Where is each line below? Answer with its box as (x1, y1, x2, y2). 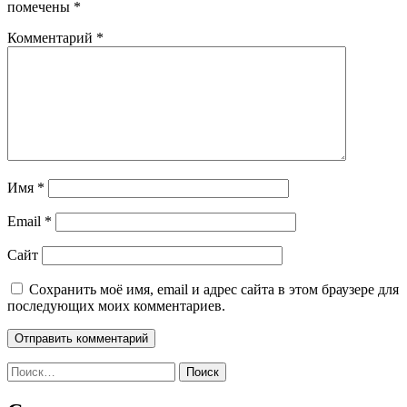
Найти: (6, 362, 50, 378)
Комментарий (7, 30, 96, 46)
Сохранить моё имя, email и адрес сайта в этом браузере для (29, 282, 399, 298)
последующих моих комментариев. (7, 298, 225, 314)
